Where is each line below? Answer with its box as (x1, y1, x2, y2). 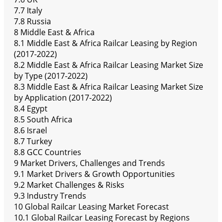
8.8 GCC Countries (14, 147, 81, 158)
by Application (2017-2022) (14, 92, 112, 104)
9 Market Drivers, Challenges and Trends (14, 158, 165, 169)
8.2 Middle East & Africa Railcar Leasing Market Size (14, 59, 203, 71)
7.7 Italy (14, 5, 42, 16)
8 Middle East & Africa (14, 27, 95, 38)
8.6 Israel (14, 125, 47, 136)
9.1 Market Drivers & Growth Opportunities (14, 168, 175, 180)
